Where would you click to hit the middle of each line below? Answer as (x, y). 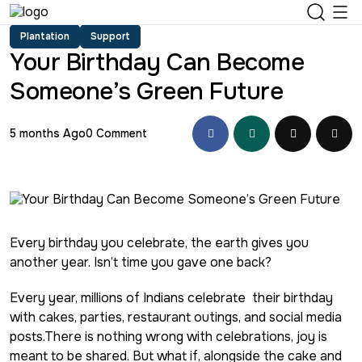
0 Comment (116, 133)
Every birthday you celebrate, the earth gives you (159, 242)
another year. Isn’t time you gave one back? (141, 262)
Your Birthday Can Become (157, 62)
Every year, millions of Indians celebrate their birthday (171, 297)
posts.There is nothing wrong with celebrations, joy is (168, 336)
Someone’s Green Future (146, 91)
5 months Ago (48, 133)
